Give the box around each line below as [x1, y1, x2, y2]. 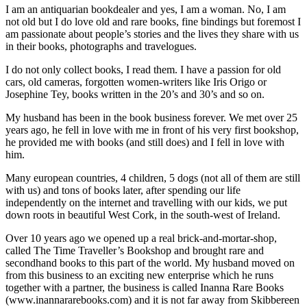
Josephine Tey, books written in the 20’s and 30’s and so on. [5, 88, 265, 100]
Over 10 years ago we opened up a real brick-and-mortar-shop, [5, 232, 277, 244]
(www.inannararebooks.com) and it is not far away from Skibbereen [5, 293, 299, 306]
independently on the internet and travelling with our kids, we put [5, 196, 287, 208]
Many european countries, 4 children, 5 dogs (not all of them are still [5, 171, 300, 184]
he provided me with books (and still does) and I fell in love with [5, 136, 284, 148]
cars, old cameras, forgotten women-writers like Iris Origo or [5, 75, 267, 88]
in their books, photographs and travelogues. [5, 40, 197, 52]
